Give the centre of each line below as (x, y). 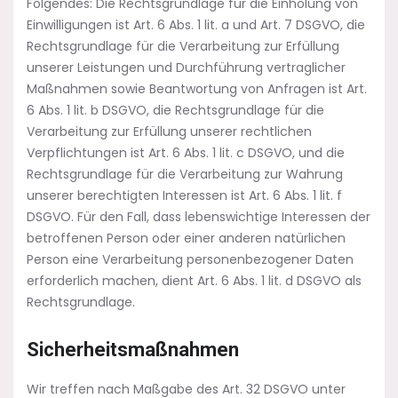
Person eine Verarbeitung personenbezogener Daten (190, 259)
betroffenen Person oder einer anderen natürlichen (186, 238)
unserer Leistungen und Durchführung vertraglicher (186, 68)
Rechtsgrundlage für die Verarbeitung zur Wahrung (185, 174)
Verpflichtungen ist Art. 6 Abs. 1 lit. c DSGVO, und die (186, 153)
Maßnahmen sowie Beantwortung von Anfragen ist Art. (197, 89)
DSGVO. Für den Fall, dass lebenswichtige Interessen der (199, 217)
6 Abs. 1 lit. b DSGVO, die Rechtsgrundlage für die (175, 110)
